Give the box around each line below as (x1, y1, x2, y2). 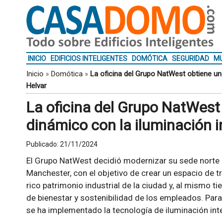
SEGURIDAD (171, 55, 209, 62)
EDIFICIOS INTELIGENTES (50, 55, 127, 62)
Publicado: (26, 140, 60, 148)
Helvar (26, 81, 47, 90)
